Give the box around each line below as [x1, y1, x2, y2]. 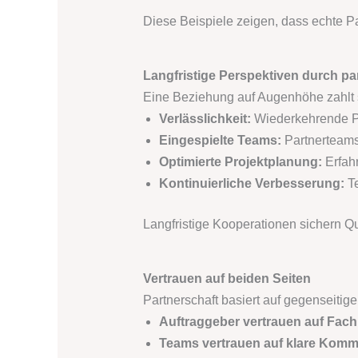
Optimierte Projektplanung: [158, 155, 322, 169]
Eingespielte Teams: [158, 133, 281, 148]
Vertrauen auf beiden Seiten [142, 272, 311, 286]
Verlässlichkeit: [158, 112, 251, 126]
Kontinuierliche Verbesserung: [158, 177, 344, 191]
